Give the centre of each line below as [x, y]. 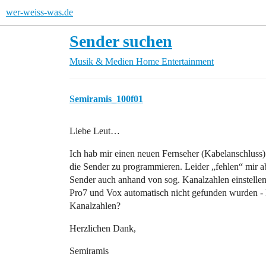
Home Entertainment [175, 61]
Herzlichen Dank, [103, 228]
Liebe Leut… [95, 131]
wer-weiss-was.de [39, 12]
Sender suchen [121, 41]
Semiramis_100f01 [106, 99]
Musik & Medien [102, 61]
